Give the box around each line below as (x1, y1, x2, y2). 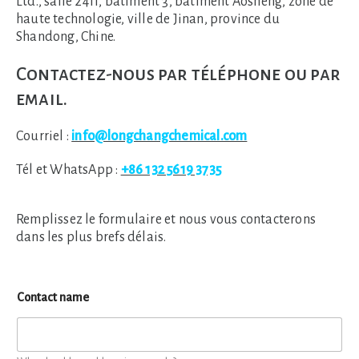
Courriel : (16, 129, 72, 143)
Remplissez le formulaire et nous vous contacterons (16, 212, 317, 227)
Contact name (17, 291, 89, 304)
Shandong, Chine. (16, 30, 116, 44)
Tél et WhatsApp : (16, 163, 121, 177)
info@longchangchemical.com (71, 129, 248, 143)
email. (16, 89, 68, 109)
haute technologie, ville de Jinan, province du (16, 12, 280, 26)
